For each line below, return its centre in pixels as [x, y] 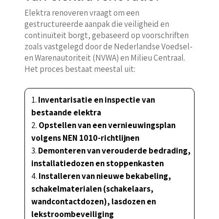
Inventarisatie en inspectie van [96, 99]
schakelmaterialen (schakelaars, [92, 188]
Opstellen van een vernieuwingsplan [107, 125]
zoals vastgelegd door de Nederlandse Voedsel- [108, 46]
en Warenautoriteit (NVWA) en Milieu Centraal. [105, 57]
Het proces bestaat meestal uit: [80, 69]
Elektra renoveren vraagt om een [82, 12]
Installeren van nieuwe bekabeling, [105, 176]
